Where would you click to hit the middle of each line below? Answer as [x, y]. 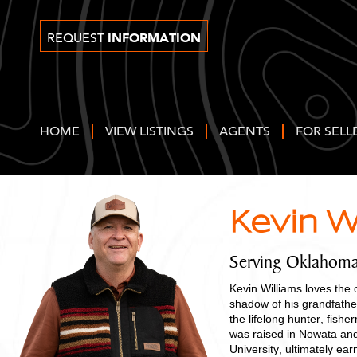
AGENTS [245, 131]
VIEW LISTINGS [149, 131]
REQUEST [77, 38]
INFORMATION [154, 37]
